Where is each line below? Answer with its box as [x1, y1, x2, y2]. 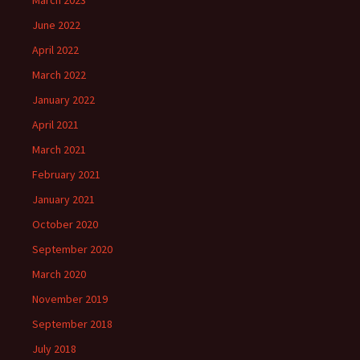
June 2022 [32, 18, 80, 32]
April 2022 [32, 43, 79, 57]
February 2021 [32, 167, 100, 182]
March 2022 [32, 67, 86, 82]
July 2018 [32, 342, 76, 356]
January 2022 [32, 92, 95, 107]
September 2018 [32, 317, 112, 331]
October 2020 [32, 217, 98, 231]
